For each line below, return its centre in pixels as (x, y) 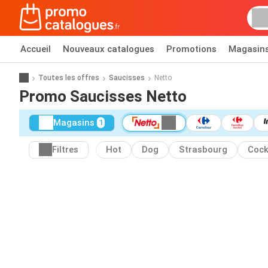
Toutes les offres (69, 77)
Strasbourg (203, 150)
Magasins (74, 123)
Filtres (65, 150)
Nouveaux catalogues (109, 49)
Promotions (191, 49)
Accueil (36, 49)
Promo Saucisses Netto (103, 96)
